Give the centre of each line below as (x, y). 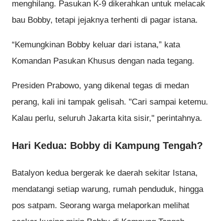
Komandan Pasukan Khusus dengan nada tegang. (103, 61)
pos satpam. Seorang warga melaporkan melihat (101, 206)
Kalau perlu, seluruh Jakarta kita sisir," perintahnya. (107, 118)
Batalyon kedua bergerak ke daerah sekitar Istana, (105, 173)
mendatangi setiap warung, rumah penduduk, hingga (108, 189)
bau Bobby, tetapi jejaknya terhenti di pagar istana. (105, 20)
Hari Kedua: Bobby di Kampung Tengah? (107, 145)
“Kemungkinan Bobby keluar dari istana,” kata (96, 45)
